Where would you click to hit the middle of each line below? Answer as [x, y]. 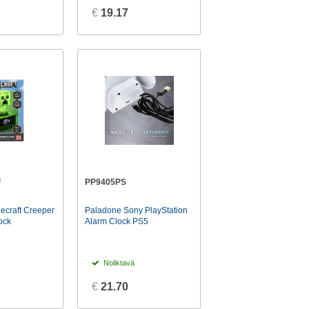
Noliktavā [118, 262]
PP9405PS [106, 182]
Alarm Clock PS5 [117, 221]
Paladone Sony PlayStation [137, 210]
